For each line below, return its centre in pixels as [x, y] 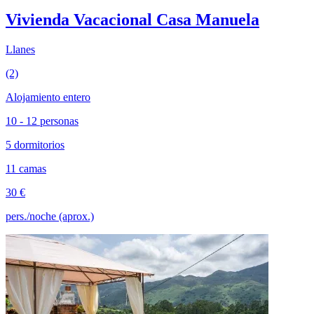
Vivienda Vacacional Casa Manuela [132, 19]
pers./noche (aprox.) [50, 216]
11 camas [26, 168]
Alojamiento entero [48, 97]
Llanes [20, 49]
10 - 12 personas [42, 121]
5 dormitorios [35, 144]
